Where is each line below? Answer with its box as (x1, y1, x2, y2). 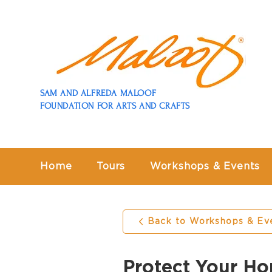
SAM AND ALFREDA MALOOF (40, 88, 157, 98)
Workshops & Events (149, 161, 260, 171)
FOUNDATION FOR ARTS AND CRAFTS (40, 101, 190, 111)
